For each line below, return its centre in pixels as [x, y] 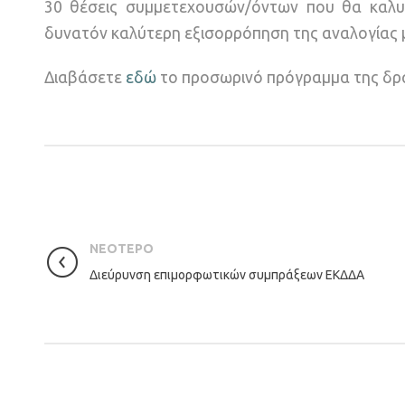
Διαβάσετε [85, 77]
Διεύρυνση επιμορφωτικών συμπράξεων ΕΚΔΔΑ [226, 275]
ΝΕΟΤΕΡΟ [121, 249]
